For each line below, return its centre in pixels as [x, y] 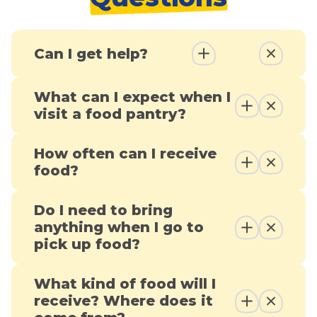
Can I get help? [91, 53]
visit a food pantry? [110, 114]
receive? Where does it [123, 301]
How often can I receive [125, 154]
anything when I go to [119, 227]
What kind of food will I [125, 284]
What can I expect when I [132, 97]
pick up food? [87, 244]
